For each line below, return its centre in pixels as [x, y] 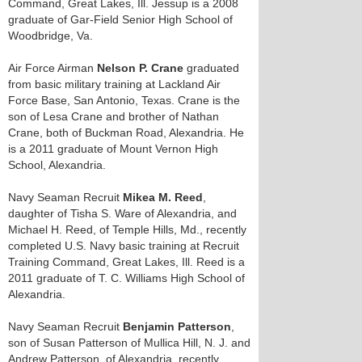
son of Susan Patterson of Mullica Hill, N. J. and [129, 343]
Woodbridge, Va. [51, 36]
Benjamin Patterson [177, 326]
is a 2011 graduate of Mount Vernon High [113, 149]
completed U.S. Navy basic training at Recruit [124, 246]
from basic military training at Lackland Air [114, 84]
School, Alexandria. [57, 165]
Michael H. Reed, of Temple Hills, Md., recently [127, 229]
